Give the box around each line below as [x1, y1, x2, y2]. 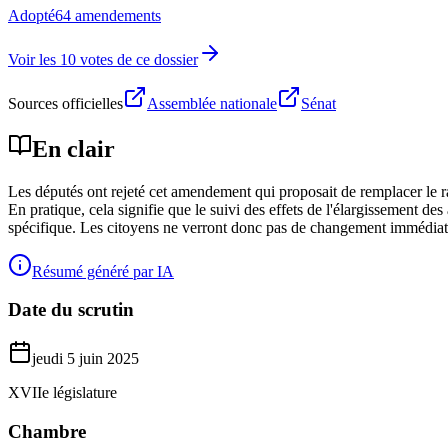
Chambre [8, 420, 86, 442]
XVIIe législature [8, 383, 117, 401]
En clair [32, 135, 115, 162]
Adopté [8, 6, 55, 24]
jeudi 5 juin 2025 [32, 349, 139, 367]
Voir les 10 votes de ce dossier [8, 50, 198, 68]
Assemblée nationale [147, 94, 277, 112]
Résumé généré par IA [32, 262, 174, 280]
